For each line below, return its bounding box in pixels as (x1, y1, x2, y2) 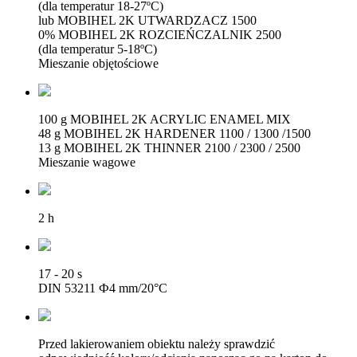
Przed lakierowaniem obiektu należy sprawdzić (38, 336, 275, 351)
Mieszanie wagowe (38, 155, 135, 169)
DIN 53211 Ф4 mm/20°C (38, 280, 167, 295)
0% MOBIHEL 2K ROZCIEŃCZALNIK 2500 (38, 27, 281, 41)
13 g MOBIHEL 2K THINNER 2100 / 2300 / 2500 (38, 140, 300, 155)
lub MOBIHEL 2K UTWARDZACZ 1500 (38, 13, 257, 27)
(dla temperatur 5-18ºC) (38, 41, 157, 56)
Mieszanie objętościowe (38, 56, 159, 70)
